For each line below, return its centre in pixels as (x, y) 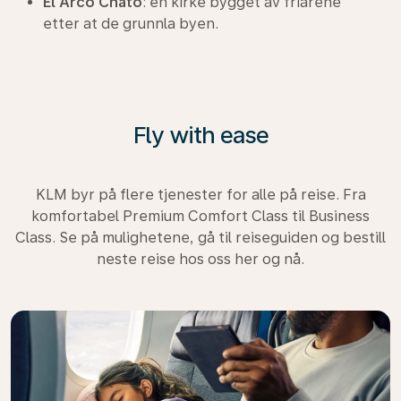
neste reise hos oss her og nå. (200, 259)
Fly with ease (200, 134)
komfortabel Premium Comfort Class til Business (200, 216)
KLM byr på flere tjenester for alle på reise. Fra (200, 194)
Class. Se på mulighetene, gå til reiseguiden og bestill (200, 237)
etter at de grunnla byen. (131, 23)
